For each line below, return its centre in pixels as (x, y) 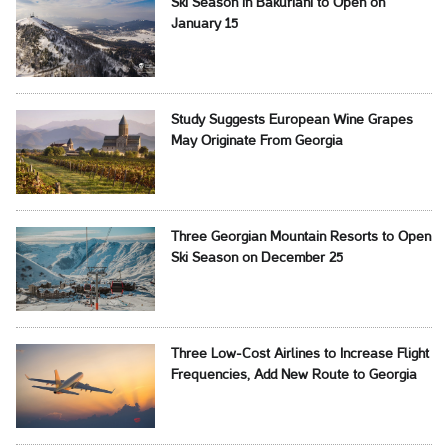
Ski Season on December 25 (256, 259)
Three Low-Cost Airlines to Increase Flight (299, 355)
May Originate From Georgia (256, 142)
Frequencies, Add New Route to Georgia (293, 376)
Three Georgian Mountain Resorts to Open (300, 238)
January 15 (204, 25)
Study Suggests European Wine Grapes (291, 121)
